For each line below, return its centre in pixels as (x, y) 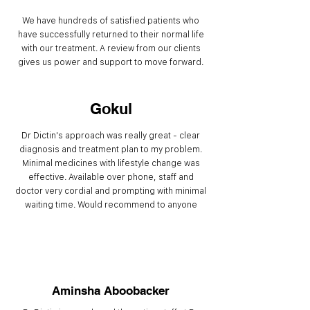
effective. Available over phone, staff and (111, 177)
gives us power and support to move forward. (111, 62)
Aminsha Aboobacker (111, 291)
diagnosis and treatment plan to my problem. (111, 149)
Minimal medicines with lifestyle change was (111, 163)
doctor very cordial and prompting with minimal (111, 191)
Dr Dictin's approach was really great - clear (111, 135)
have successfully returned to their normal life (111, 34)
